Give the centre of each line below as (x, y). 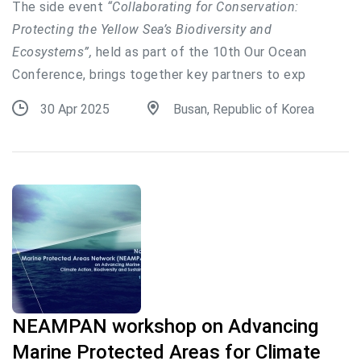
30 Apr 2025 (75, 109)
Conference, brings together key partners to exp (159, 75)
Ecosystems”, (52, 52)
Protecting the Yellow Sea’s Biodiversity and (142, 29)
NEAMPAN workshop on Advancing (165, 326)
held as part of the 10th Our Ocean (199, 52)
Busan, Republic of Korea (244, 109)
